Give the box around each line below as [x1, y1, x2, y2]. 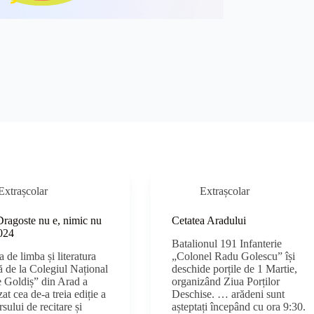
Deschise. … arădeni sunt [172, 288, 285, 301]
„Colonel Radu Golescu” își [172, 250, 296, 263]
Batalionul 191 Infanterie [172, 238, 282, 250]
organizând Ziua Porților [172, 275, 280, 288]
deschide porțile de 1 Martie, [172, 263, 298, 275]
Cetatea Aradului [172, 214, 247, 227]
